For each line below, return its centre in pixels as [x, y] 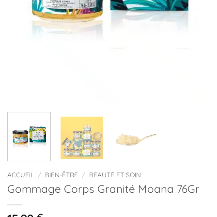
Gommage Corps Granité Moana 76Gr [103, 189]
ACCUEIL [21, 175]
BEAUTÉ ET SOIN [115, 175]
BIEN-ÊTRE [62, 175]
